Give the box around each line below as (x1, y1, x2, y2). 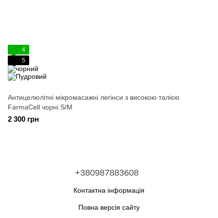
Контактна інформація (73, 186, 145, 194)
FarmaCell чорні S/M (8, 103, 73, 111)
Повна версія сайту (78, 203, 140, 211)
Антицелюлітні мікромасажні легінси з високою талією (8, 93, 180, 101)
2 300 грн (8, 115, 39, 123)
